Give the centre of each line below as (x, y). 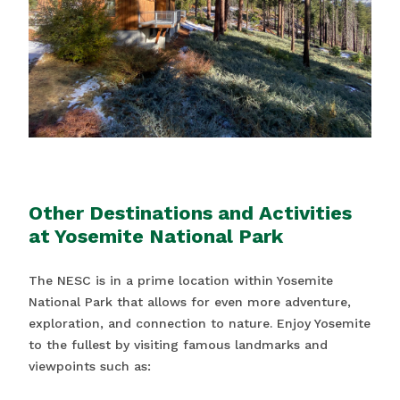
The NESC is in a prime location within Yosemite (181, 281)
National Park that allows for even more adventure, (190, 302)
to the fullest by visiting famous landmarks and (178, 345)
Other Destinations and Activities (190, 213)
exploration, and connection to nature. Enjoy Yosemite (200, 324)
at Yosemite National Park (156, 237)
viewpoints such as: (90, 367)
